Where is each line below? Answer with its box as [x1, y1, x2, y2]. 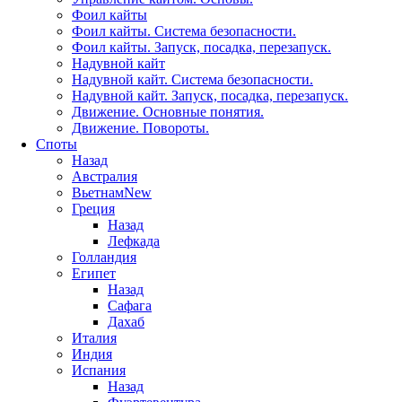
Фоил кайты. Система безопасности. [72, 22, 296, 39]
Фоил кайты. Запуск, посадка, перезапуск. [72, 39, 331, 55]
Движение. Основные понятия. [72, 103, 264, 119]
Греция [72, 200, 115, 216]
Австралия [72, 168, 137, 184]
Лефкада [108, 232, 160, 249]
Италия [72, 329, 117, 345]
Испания [72, 362, 126, 378]
